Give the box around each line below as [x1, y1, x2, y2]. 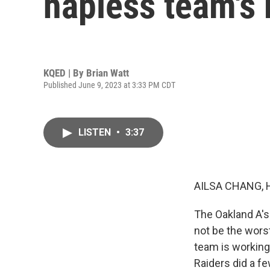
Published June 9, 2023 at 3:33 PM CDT [43, 80, 175, 90]
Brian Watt [86, 66, 129, 79]
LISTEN [78, 127, 113, 138]
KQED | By [43, 66, 86, 79]
